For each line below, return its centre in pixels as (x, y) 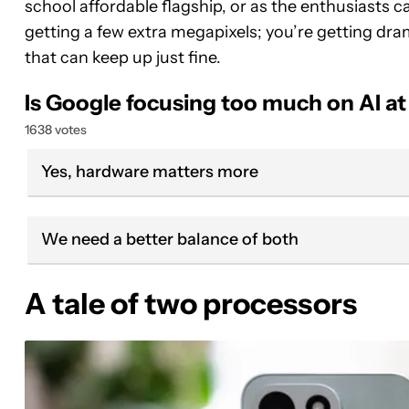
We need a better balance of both (170, 239)
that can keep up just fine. (123, 57)
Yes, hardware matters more (150, 171)
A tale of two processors (191, 303)
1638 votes (56, 129)
